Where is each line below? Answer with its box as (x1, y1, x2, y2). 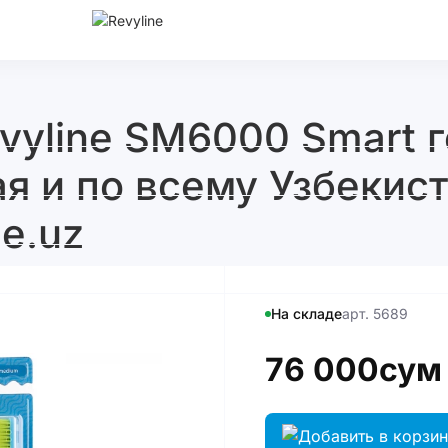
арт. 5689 (342, 304, 408, 322)
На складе (271, 304, 342, 322)
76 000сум (265, 350, 442, 389)
